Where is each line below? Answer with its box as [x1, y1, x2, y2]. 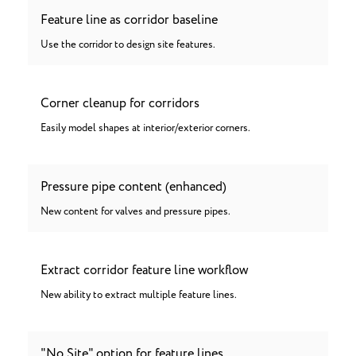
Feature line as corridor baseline [41, 10, 218, 29]
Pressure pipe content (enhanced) [41, 177, 226, 196]
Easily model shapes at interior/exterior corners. [41, 121, 250, 136]
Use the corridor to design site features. [41, 37, 215, 52]
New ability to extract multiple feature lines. [41, 288, 237, 303]
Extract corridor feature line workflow [41, 261, 248, 280]
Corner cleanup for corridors [41, 94, 199, 113]
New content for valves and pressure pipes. [41, 204, 230, 219]
